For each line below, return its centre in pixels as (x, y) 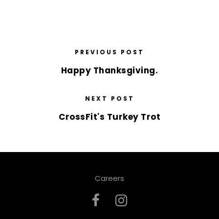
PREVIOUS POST (109, 52)
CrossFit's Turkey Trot (109, 117)
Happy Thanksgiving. (109, 71)
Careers (109, 178)
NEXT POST (109, 99)
